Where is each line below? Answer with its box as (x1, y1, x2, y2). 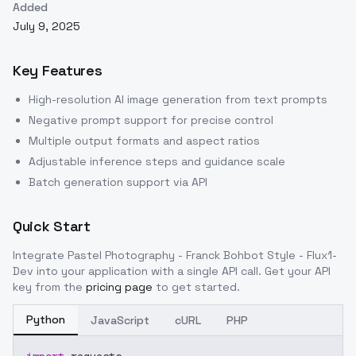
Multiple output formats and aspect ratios (29, 133, 260, 149)
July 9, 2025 (13, 19, 80, 34)
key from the (13, 280, 83, 295)
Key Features (13, 61, 103, 80)
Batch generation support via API (29, 175, 207, 190)
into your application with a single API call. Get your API (33, 264, 331, 279)
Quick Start (13, 217, 91, 236)
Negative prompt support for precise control (29, 113, 273, 128)
